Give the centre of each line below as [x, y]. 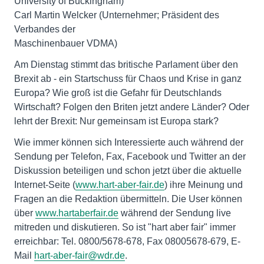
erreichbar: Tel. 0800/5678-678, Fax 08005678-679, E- [127, 241]
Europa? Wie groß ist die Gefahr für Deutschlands [118, 93]
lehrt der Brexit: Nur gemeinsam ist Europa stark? [116, 121]
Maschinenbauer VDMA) [66, 43]
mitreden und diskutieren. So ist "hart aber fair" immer [125, 227]
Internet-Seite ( [45, 185]
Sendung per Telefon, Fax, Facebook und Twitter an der [130, 156]
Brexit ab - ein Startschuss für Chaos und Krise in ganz [128, 79]
